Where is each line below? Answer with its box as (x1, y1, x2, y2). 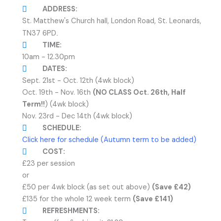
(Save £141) (133, 194, 173, 204)
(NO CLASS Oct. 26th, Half (93, 88, 185, 97)
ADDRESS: (42, 4, 77, 14)
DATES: (42, 64, 67, 74)
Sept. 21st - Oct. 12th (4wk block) (22, 76, 134, 85)
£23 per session (22, 159, 75, 168)
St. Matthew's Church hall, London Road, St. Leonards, (22, 16, 201, 26)
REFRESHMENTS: (42, 206, 100, 216)
